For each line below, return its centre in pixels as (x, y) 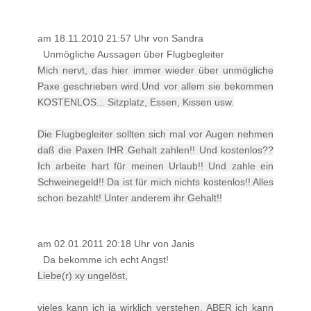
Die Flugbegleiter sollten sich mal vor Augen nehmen (155, 134)
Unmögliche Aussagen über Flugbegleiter (134, 54)
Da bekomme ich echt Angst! (106, 259)
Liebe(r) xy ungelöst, (83, 275)
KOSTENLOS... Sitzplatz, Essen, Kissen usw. (136, 102)
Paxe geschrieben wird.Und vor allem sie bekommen (155, 86)
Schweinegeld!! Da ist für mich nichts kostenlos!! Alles (155, 182)
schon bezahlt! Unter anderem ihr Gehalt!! (130, 197)
